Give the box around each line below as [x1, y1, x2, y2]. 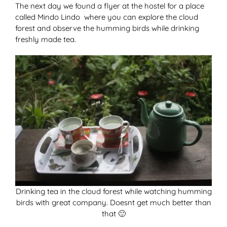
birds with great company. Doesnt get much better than [16, 198, 211, 208]
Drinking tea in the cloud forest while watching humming [15, 186, 212, 197]
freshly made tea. [15, 34, 76, 44]
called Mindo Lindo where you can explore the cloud [15, 12, 198, 22]
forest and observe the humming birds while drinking [15, 23, 199, 33]
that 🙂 [101, 209, 126, 219]
